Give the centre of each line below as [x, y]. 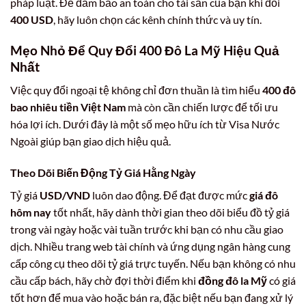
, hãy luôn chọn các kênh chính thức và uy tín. [157, 19]
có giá [281, 281]
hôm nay [31, 212]
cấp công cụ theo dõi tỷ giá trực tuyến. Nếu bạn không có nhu [153, 264]
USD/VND [65, 195]
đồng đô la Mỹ [233, 281]
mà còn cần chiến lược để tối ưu [202, 107]
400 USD [32, 19]
